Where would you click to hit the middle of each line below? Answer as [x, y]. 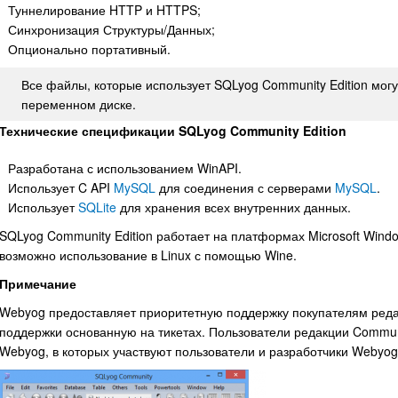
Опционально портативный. [89, 49]
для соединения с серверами [245, 187]
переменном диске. [79, 104]
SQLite [97, 207]
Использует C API [61, 187]
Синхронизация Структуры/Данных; [111, 29]
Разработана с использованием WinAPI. [125, 168]
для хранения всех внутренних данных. [234, 207]
